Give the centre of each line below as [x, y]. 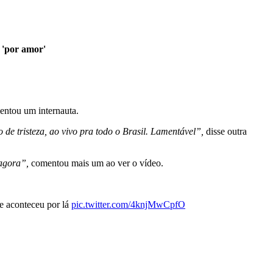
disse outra [225, 132]
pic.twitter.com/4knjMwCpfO [128, 205]
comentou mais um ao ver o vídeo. [96, 163]
